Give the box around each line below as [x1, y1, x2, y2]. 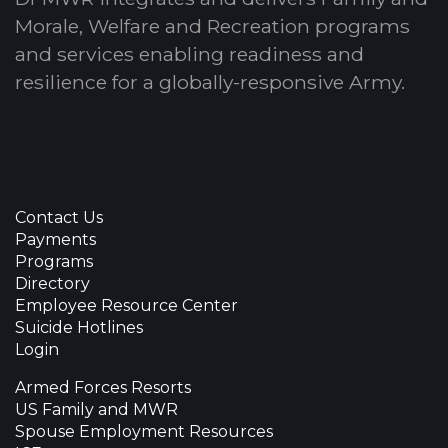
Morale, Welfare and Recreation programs [15, 13, 410, 38]
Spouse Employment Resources [15, 421, 273, 441]
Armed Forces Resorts [15, 377, 191, 397]
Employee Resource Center [15, 295, 238, 315]
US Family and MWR [15, 399, 178, 419]
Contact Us [15, 207, 103, 227]
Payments [15, 229, 96, 249]
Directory [15, 273, 90, 293]
